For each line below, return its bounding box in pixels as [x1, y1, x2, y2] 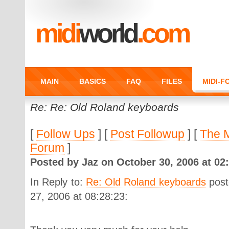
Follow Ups [36, 127, 95, 141]
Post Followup [110, 127, 185, 141]
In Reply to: [30, 176, 86, 188]
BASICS [79, 77, 106, 85]
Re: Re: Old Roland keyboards [30, 101, 179, 113]
